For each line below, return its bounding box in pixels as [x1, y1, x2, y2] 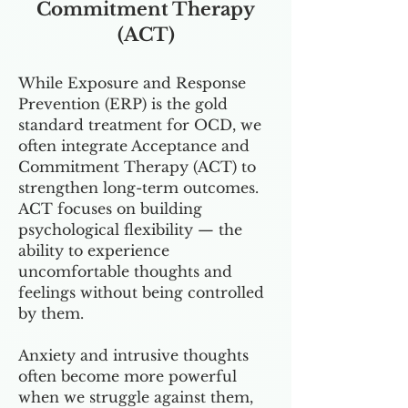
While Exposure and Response [18, 74, 246, 92]
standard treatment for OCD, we [18, 116, 261, 134]
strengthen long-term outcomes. [18, 178, 259, 197]
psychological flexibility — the [18, 220, 242, 239]
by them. [18, 304, 84, 322]
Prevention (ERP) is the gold [18, 95, 228, 113]
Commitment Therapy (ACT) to [18, 158, 256, 176]
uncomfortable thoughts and [18, 262, 232, 280]
